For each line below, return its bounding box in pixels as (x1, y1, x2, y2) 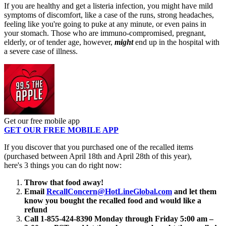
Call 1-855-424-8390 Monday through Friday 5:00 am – (24, 214, 213, 223)
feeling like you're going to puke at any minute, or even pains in (4, 20, 206, 29)
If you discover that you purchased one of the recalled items (4, 143, 193, 152)
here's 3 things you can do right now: (4, 161, 122, 170)
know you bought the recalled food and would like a (24, 196, 201, 205)
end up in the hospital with (133, 38, 219, 47)
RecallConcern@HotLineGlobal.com (46, 187, 172, 196)
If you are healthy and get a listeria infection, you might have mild (4, 2, 213, 11)
